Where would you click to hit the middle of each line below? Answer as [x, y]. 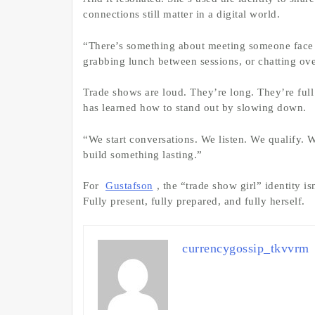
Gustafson [129, 186]
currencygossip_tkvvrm [246, 248]
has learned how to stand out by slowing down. [195, 108]
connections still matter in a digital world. [181, 14]
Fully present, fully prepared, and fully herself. [194, 201]
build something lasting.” [143, 154]
